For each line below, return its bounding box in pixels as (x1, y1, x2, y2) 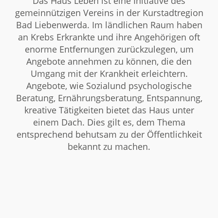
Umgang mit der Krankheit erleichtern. (30, 68, 188, 80)
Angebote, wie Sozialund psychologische (26, 80, 192, 92)
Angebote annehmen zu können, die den (26, 55, 192, 68)
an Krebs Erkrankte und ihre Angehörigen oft (18, 31, 200, 43)
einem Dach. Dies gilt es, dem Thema (33, 116, 185, 128)
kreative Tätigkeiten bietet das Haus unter (24, 104, 194, 116)
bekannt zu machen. (68, 141, 150, 153)
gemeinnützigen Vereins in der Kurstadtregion (15, 7, 203, 19)
